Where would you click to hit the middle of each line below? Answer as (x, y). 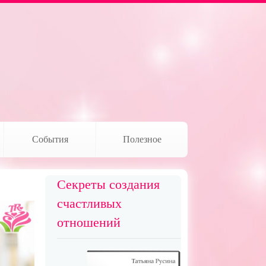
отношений (88, 222)
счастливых (89, 203)
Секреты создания (108, 184)
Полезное (142, 139)
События (50, 139)
